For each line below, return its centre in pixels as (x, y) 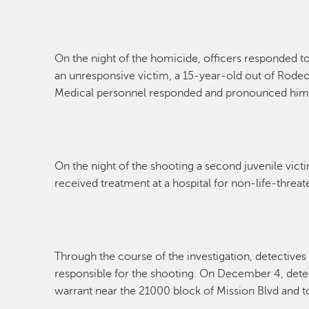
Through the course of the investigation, (155, 257)
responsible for (92, 274)
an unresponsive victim (112, 76)
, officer (218, 59)
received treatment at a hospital (133, 183)
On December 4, (243, 274)
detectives (281, 257)
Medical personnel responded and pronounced (172, 93)
